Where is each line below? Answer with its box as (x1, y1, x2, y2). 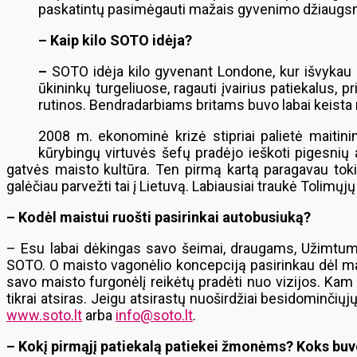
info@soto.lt (116, 307, 193, 324)
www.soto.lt (6, 307, 82, 324)
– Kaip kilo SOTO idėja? (38, 32, 192, 49)
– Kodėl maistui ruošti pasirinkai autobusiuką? (6, 209, 311, 226)
